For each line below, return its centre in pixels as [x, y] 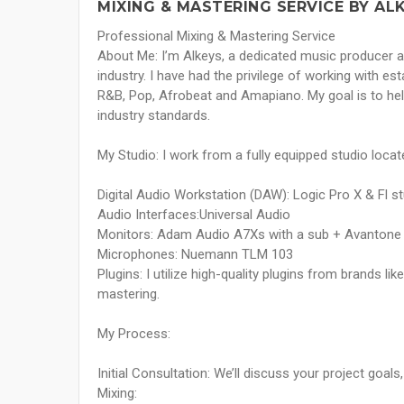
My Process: [134, 334]
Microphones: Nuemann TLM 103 [195, 255]
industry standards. [154, 116]
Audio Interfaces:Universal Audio [194, 215]
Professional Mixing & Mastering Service [216, 37]
